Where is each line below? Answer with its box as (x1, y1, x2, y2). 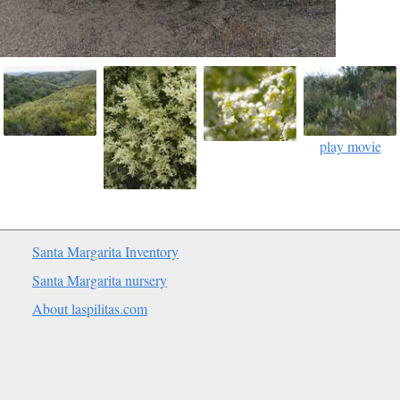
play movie (319, 136, 381, 155)
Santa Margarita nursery (32, 271, 167, 289)
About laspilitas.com (32, 299, 147, 318)
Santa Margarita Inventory (32, 242, 179, 261)
